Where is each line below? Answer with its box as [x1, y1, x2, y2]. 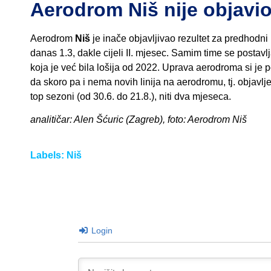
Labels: [30, 149, 67, 160]
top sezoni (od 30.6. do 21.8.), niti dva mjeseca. [30, 91, 231, 102]
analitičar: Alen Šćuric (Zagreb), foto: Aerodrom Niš [30, 114, 247, 125]
